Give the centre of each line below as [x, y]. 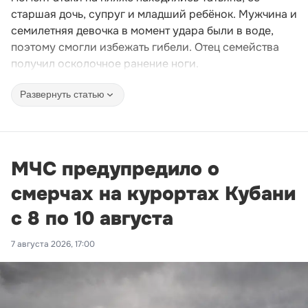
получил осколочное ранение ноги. [105, 63]
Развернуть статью [62, 95]
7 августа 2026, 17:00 [53, 244]
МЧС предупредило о [115, 169]
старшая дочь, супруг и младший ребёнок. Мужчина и [154, 14]
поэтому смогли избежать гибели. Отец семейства [145, 47]
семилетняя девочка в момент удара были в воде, [142, 30]
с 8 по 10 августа [92, 218]
